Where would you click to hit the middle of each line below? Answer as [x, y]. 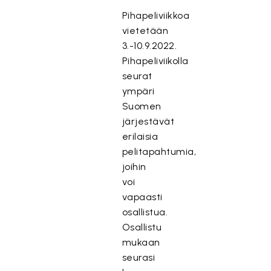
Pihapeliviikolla [155, 61]
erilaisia [140, 136]
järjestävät [148, 121]
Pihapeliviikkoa [156, 15]
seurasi [139, 257]
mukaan [141, 242]
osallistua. [145, 212]
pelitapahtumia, [159, 152]
